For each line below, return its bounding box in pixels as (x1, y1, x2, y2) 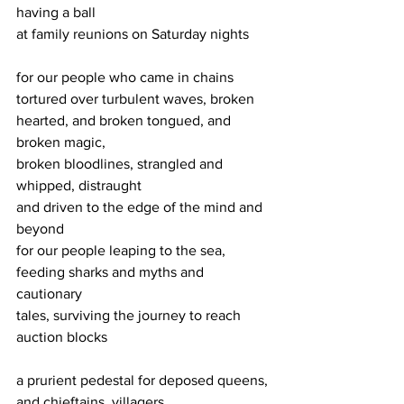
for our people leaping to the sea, (16, 243, 229, 258)
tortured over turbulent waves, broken (16, 91, 254, 106)
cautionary (16, 286, 82, 301)
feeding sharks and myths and (16, 264, 207, 280)
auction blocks (16, 329, 107, 344)
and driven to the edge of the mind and (16, 199, 266, 215)
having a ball (16, 5, 96, 20)
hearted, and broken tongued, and (16, 113, 234, 128)
